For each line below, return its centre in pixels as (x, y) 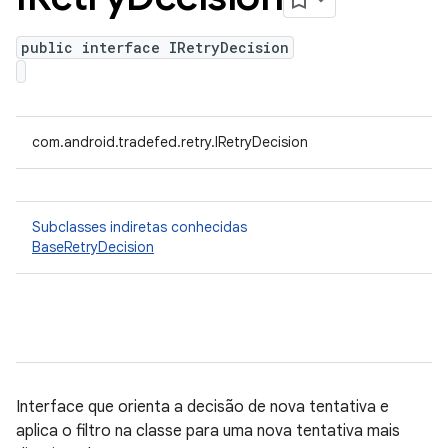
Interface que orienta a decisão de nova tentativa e (202, 407)
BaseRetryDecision (93, 247)
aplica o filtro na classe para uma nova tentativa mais (208, 431)
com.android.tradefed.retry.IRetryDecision (170, 142)
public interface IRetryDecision (155, 47)
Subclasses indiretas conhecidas (139, 227)
